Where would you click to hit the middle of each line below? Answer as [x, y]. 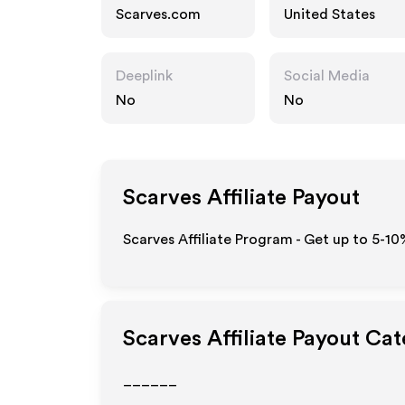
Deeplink [144, 76]
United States [330, 14]
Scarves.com [158, 14]
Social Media [327, 76]
